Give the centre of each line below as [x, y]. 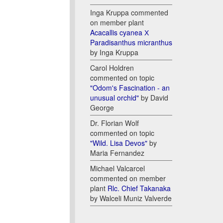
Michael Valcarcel [117, 168]
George [102, 108]
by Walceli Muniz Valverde [131, 198]
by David [154, 98]
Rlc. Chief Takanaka [139, 188]
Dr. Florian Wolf [114, 123]
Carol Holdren [112, 68]
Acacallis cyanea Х [119, 33]
